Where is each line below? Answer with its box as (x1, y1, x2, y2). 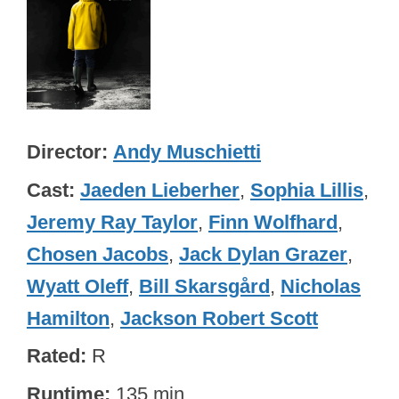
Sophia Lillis (250, 178, 363, 201)
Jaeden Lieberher (80, 178, 240, 201)
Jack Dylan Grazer (179, 242, 347, 265)
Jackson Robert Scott (120, 306, 318, 330)
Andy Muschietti (113, 141, 261, 164)
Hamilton (27, 306, 110, 330)
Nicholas (281, 274, 361, 297)
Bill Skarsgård (139, 274, 270, 297)
